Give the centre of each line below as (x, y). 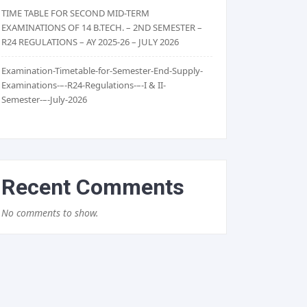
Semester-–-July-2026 (44, 100)
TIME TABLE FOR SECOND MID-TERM (75, 13)
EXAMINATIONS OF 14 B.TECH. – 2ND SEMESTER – (102, 28)
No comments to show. (50, 213)
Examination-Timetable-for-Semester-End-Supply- (102, 71)
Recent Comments (93, 187)
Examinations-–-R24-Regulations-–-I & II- (84, 85)
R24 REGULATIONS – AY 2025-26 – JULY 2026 (90, 42)
